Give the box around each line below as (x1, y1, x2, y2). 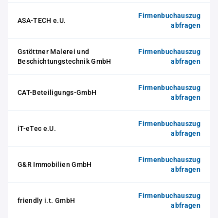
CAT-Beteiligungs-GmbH (18, 89, 97, 96)
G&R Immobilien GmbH (18, 161, 92, 168)
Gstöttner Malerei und (18, 48, 90, 55)
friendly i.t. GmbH (18, 197, 75, 204)
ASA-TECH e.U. (18, 17, 66, 24)
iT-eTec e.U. (18, 125, 56, 132)
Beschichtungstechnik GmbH (18, 57, 111, 65)
